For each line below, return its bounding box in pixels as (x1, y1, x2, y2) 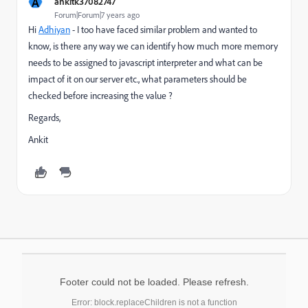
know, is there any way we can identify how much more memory (28, 39, 278, 52)
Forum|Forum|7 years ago (54, 9, 140, 20)
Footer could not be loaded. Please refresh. (59, 276, 249, 287)
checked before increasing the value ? (28, 89, 173, 102)
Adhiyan (38, 23, 70, 36)
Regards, (28, 111, 60, 124)
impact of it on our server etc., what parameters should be (28, 72, 247, 85)
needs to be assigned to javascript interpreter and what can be (28, 56, 263, 69)
